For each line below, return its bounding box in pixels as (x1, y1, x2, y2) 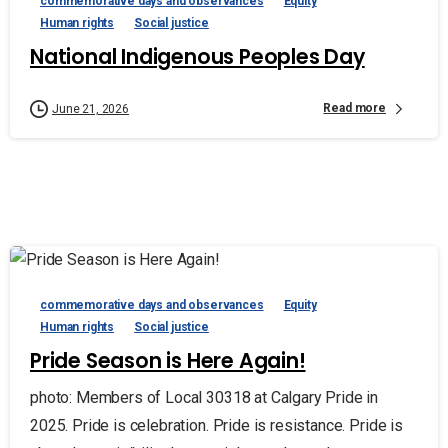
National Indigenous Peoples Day (30, 42, 365, 71)
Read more (323, 101, 386, 116)
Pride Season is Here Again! (30, 346, 306, 375)
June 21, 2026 (52, 101, 129, 116)
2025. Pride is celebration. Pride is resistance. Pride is (30, 415, 403, 435)
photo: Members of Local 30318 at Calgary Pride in (30, 387, 379, 407)
